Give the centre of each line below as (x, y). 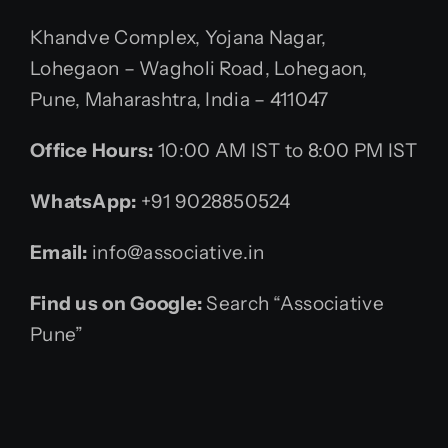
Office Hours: (94, 150)
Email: (61, 252)
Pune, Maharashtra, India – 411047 (179, 99)
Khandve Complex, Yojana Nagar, (178, 37)
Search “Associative (295, 303)
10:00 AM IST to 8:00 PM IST (288, 150)
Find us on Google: (118, 303)
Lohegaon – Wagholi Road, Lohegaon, (199, 68)
